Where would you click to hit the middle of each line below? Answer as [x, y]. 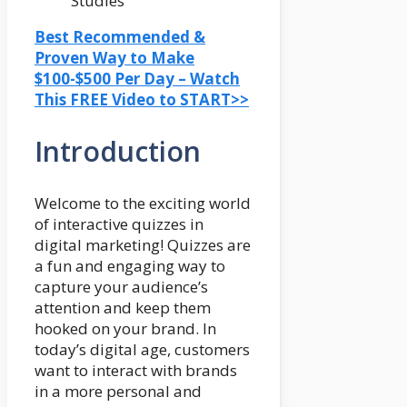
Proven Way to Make [114, 58]
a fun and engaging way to [130, 265]
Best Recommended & [120, 37]
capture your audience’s [121, 286]
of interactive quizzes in [119, 223]
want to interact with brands [136, 370]
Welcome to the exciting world [143, 203]
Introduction [118, 152]
